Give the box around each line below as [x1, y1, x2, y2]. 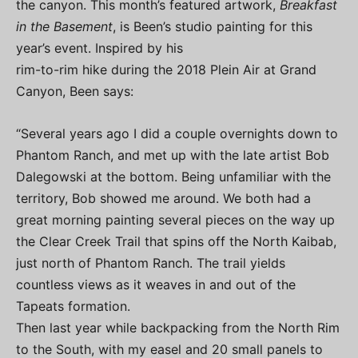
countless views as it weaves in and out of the [16, 276, 296, 292]
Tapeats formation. [16, 297, 130, 314]
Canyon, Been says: [16, 82, 133, 99]
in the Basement [16, 18, 113, 34]
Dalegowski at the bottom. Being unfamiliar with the [16, 168, 331, 185]
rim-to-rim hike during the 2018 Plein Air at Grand [16, 61, 316, 78]
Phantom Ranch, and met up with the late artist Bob [16, 146, 329, 163]
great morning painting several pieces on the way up [16, 211, 335, 228]
